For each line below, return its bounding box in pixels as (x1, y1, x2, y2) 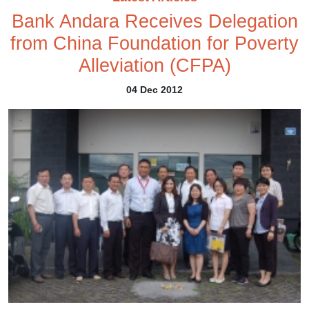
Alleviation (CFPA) (78, 55, 231, 77)
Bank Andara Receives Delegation (11, 11, 298, 32)
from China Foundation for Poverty (10, 33, 299, 54)
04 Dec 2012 (126, 84, 183, 96)
